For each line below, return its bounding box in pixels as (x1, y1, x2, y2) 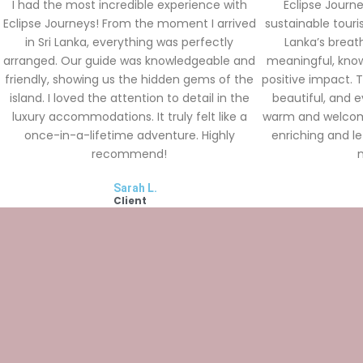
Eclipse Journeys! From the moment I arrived (2, 15, 256, 32)
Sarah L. (113, 181, 158, 194)
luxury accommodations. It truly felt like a (11, 109, 247, 125)
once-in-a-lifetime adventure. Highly (23, 127, 235, 143)
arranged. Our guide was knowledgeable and (3, 53, 256, 69)
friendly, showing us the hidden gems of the (5, 71, 254, 88)
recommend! (92, 146, 168, 162)
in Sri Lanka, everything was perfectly (25, 34, 234, 50)
